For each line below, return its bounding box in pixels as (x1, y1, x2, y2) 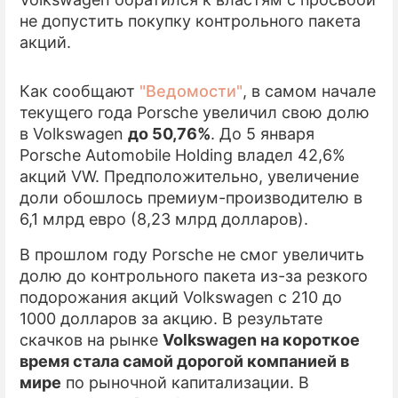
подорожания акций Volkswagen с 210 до (20, 288, 342, 306)
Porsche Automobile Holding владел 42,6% (20, 146, 346, 164)
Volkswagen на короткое (163, 330, 360, 349)
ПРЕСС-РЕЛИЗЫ (246, 25, 362, 44)
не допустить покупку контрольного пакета (20, 12, 361, 30)
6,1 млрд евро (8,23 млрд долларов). (20, 210, 308, 228)
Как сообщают (20, 82, 139, 100)
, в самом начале (243, 82, 376, 100)
